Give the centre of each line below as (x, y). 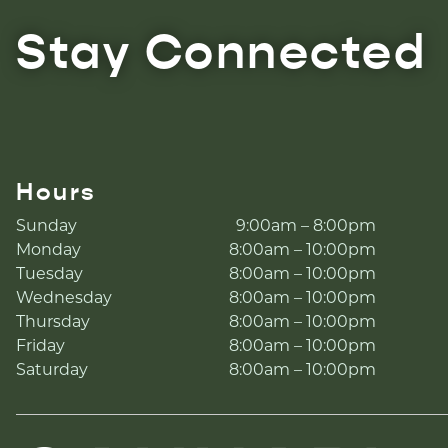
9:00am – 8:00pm (305, 225)
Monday (48, 249)
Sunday (46, 225)
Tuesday (49, 273)
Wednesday (64, 297)
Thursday (53, 321)
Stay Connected (221, 51)
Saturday (52, 369)
